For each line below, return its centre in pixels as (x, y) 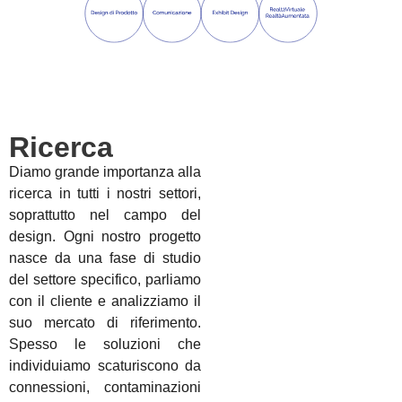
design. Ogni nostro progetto (105, 237)
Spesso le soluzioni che (105, 345)
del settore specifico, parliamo (105, 280)
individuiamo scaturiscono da (105, 366)
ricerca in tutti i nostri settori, (105, 194)
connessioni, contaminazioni (105, 388)
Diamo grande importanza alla (105, 172)
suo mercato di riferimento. (105, 323)
